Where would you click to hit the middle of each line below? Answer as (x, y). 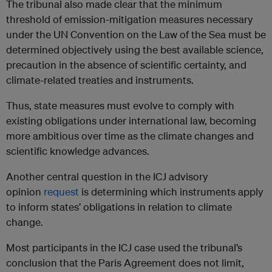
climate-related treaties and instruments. (100, 80)
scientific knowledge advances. (78, 151)
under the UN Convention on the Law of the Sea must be (136, 35)
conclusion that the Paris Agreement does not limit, (125, 263)
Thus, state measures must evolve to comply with (120, 106)
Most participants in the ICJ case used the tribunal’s (124, 248)
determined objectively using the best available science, (135, 50)
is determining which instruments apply (171, 192)
